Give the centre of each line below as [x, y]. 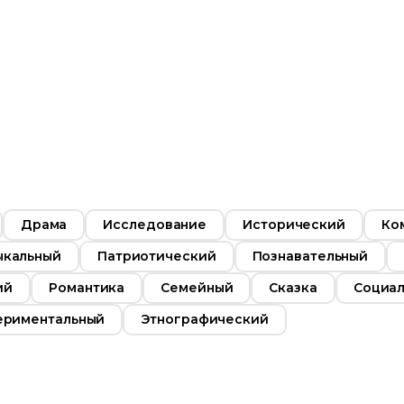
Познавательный [310, 256]
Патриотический [156, 256]
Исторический [294, 224]
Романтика [87, 287]
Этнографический [205, 319]
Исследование [155, 224]
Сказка [293, 287]
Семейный [197, 287]
